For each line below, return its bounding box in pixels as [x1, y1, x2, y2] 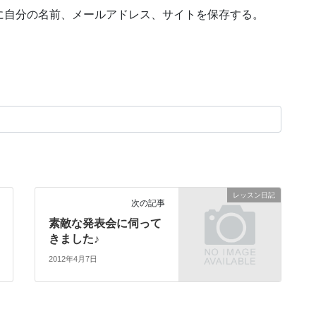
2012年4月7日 [49, 255, 98, 264]
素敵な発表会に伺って [49, 217, 162, 229]
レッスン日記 [233, 190, 275, 199]
